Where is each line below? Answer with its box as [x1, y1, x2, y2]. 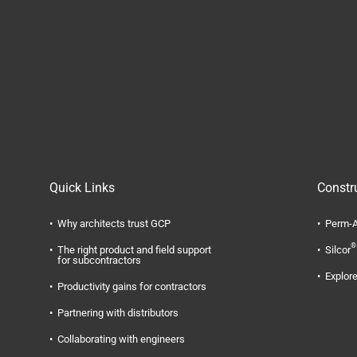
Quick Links [49, 180, 115, 195]
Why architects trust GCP [57, 218, 171, 229]
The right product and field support [57, 244, 211, 256]
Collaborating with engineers [57, 333, 185, 345]
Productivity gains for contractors [57, 280, 206, 292]
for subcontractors [57, 254, 141, 266]
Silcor [325, 244, 351, 256]
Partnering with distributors [57, 307, 178, 319]
